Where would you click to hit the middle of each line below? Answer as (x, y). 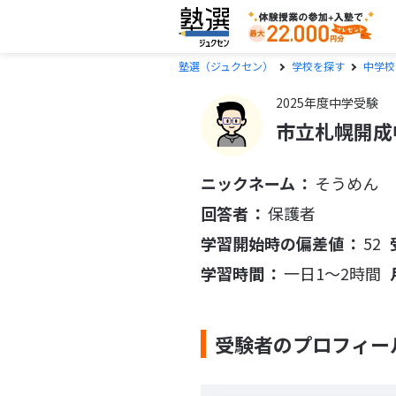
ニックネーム (248, 183)
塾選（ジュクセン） (226, 66)
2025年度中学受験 (327, 103)
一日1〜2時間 (332, 273)
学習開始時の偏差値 (272, 243)
